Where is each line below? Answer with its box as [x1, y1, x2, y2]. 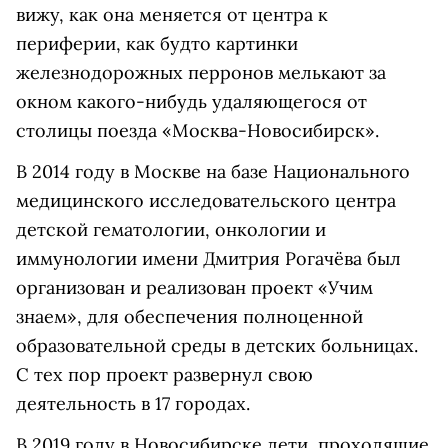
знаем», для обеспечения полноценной [16, 305, 363, 328]
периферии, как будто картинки [16, 32, 298, 55]
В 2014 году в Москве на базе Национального [16, 160, 410, 183]
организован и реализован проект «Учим [16, 276, 373, 299]
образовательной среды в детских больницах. [16, 334, 418, 357]
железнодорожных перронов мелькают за [16, 61, 386, 84]
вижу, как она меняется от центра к [16, 3, 328, 26]
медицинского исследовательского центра [16, 189, 396, 212]
